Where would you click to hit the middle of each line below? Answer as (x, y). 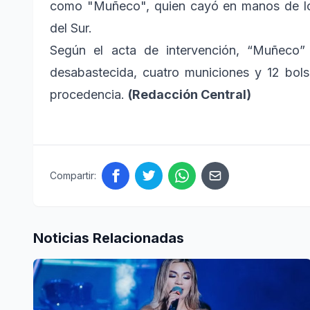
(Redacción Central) (190, 94)
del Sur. (71, 28)
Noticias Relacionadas (109, 238)
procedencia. (89, 94)
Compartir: (73, 175)
